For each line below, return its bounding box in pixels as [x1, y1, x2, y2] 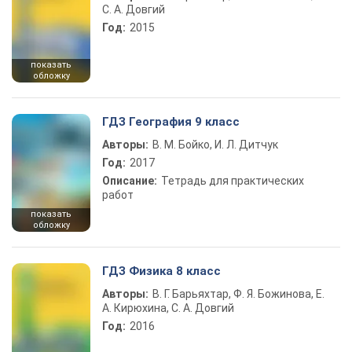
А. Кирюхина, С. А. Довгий [102, 302, 234, 314]
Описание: [102, 174, 157, 187]
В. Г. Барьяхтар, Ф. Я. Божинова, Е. [152, 288, 324, 300]
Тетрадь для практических [161, 174, 304, 187]
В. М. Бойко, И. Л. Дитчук [152, 138, 278, 151]
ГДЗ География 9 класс [102, 115, 240, 129]
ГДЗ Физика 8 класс [102, 264, 221, 278]
